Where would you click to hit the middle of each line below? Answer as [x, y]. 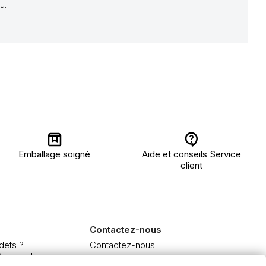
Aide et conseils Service [192, 154]
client [192, 165]
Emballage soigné [55, 154]
